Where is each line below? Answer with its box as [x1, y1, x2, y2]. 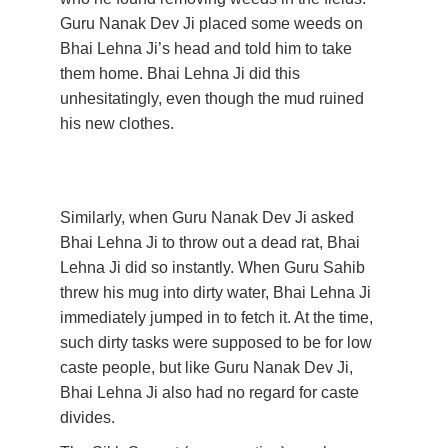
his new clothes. [60, 115, 178, 132]
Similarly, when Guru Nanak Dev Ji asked [60, 209, 358, 226]
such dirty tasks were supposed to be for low [60, 334, 376, 351]
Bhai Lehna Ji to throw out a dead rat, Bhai [60, 234, 364, 251]
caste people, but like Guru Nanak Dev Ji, [60, 359, 357, 376]
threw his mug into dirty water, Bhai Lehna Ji [60, 284, 375, 301]
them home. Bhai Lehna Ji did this [60, 65, 304, 82]
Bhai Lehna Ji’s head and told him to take [60, 40, 356, 57]
